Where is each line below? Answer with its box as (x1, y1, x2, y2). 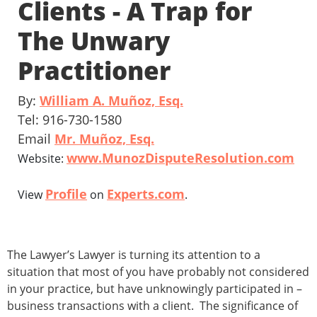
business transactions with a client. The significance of (7, 298, 298, 314)
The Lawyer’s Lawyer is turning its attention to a (7, 247, 260, 263)
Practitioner (18, 54, 171, 88)
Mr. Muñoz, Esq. (54, 130, 154, 148)
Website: (18, 151, 67, 167)
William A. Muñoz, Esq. (40, 92, 183, 110)
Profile (45, 185, 87, 203)
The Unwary (18, 24, 170, 58)
